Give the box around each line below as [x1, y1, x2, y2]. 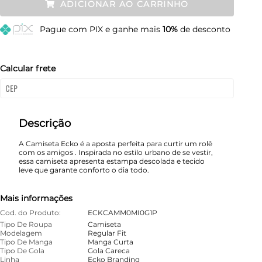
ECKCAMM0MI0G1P [88, 208, 157, 217]
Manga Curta [88, 237, 133, 246]
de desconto [177, 24, 230, 35]
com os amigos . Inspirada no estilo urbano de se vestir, [19, 148, 213, 157]
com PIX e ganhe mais [68, 24, 163, 35]
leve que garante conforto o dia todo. [19, 166, 149, 174]
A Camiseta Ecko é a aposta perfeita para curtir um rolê [19, 139, 212, 148]
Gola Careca [88, 246, 130, 255]
